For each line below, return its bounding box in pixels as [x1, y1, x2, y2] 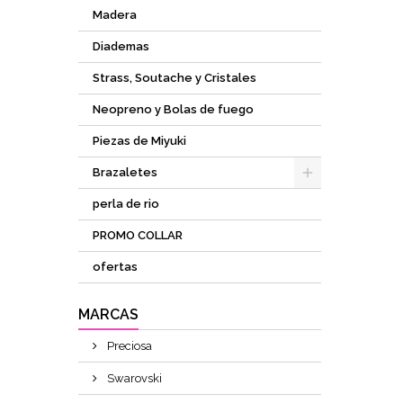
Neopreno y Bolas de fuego [93, 103, 254, 116]
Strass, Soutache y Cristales [93, 71, 256, 85]
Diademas [93, 40, 149, 53]
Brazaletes [93, 166, 157, 179]
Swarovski [104, 372, 162, 385]
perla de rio [93, 197, 159, 210]
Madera [93, 8, 137, 22]
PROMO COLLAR [93, 228, 183, 242]
